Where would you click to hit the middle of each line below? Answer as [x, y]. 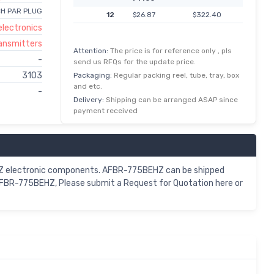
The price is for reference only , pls [171, 50]
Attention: [92, 50]
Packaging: [94, 75]
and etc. [88, 86]
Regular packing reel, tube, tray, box [176, 75]
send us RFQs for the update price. [135, 61]
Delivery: [90, 99]
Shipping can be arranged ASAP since [172, 99]
